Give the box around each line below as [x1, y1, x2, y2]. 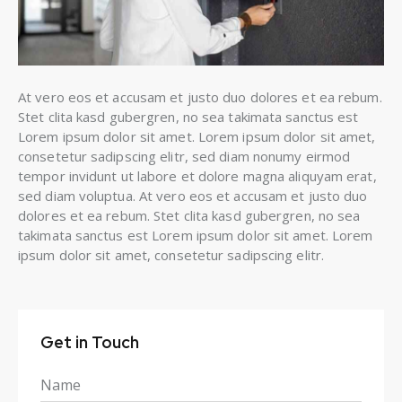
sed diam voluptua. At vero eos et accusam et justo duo [18, 187, 368, 205]
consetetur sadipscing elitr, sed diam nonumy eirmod [18, 147, 351, 166]
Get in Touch [40, 332, 139, 354]
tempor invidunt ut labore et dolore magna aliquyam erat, [18, 167, 377, 186]
